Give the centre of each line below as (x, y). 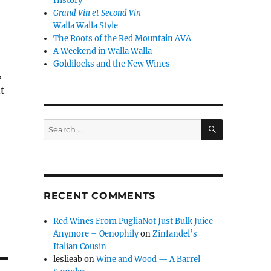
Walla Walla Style (86, 25)
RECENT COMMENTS (100, 195)
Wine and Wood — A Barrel (149, 259)
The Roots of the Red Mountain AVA (122, 38)
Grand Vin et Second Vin (97, 13)
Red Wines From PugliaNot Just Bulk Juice (133, 221)
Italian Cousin (80, 246)
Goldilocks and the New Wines (112, 64)
